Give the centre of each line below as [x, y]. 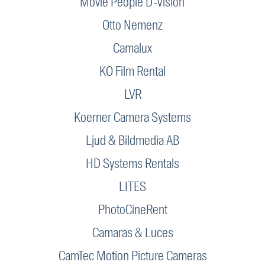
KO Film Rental [132, 72]
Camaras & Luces [132, 233]
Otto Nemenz [132, 25]
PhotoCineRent [132, 210]
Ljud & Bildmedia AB [132, 141]
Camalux [132, 49]
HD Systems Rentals [132, 164]
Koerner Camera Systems [132, 118]
